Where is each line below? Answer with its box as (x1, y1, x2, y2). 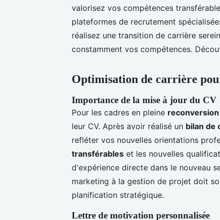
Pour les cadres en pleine (72, 107, 167, 117)
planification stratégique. (72, 190, 164, 200)
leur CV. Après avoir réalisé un (72, 121, 186, 131)
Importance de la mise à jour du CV (72, 94, 217, 105)
